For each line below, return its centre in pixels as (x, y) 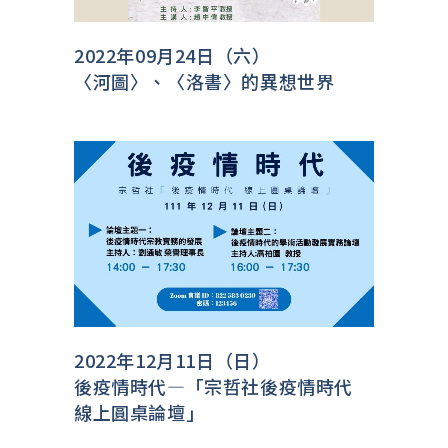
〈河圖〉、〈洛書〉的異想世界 (204, 80)
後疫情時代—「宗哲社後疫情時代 (214, 385)
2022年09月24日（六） (172, 54)
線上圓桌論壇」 (139, 411)
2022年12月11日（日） (172, 359)
